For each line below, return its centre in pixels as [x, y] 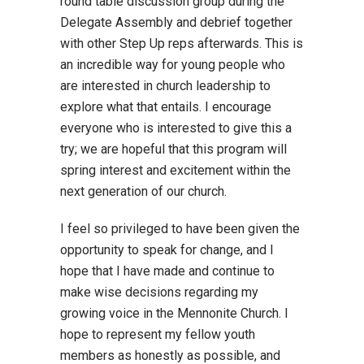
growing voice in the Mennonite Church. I [174, 313]
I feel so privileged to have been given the [180, 228]
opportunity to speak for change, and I [167, 249]
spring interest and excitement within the [175, 170]
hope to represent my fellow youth [158, 334]
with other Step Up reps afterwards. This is [182, 43]
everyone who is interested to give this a [176, 128]
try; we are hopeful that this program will [173, 149]
